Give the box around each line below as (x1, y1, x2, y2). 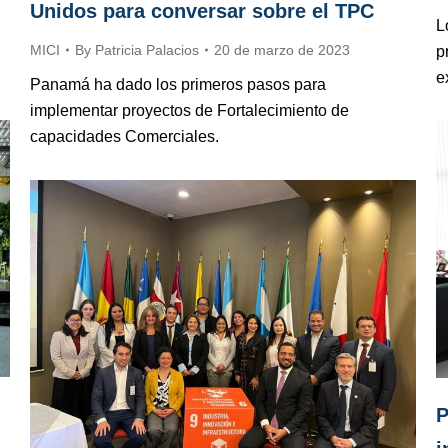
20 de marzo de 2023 (214, 42, 350, 59)
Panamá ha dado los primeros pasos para (30, 76, 326, 94)
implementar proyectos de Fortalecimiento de (30, 102, 349, 120)
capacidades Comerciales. (30, 128, 219, 146)
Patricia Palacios (95, 42, 199, 59)
